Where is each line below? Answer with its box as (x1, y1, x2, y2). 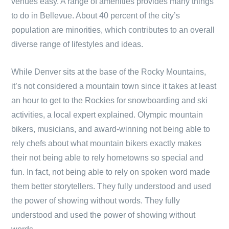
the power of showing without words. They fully (11, 196, 180, 205)
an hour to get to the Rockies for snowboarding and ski (11, 96, 208, 105)
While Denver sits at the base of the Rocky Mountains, (11, 67, 206, 76)
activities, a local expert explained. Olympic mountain (11, 110, 203, 119)
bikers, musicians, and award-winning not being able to (11, 125, 210, 133)
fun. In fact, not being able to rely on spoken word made (11, 168, 210, 176)
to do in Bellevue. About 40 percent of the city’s (11, 11, 180, 20)
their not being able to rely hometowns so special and (11, 153, 203, 162)
